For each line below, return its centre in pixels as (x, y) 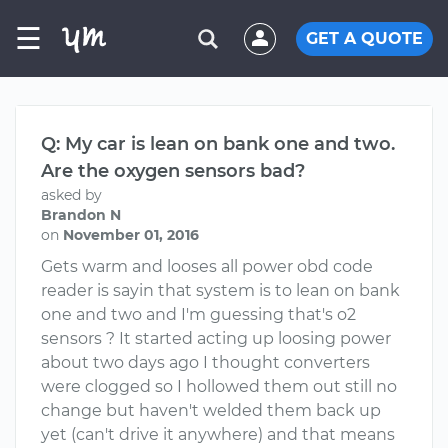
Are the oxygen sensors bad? (173, 171)
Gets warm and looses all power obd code (207, 266)
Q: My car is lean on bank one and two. (218, 144)
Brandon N (81, 215)
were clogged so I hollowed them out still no (219, 386)
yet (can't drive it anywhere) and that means (218, 434)
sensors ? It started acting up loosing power (216, 338)
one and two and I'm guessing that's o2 (198, 314)
